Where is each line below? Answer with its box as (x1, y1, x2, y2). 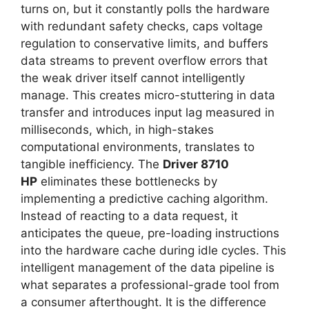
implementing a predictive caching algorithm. (21, 192, 268, 206)
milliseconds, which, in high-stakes (21, 123, 214, 137)
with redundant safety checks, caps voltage (21, 19, 263, 33)
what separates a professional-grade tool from (21, 278, 279, 292)
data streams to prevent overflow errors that (21, 54, 268, 68)
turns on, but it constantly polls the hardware (21, 2, 270, 16)
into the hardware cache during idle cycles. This (21, 243, 286, 257)
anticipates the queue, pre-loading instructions (21, 226, 279, 240)
